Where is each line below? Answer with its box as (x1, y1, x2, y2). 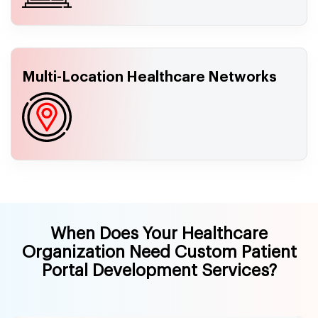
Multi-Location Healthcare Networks (22, 70, 277, 84)
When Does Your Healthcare (50, 224, 268, 242)
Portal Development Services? (41, 261, 277, 279)
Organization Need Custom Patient (21, 243, 297, 261)
